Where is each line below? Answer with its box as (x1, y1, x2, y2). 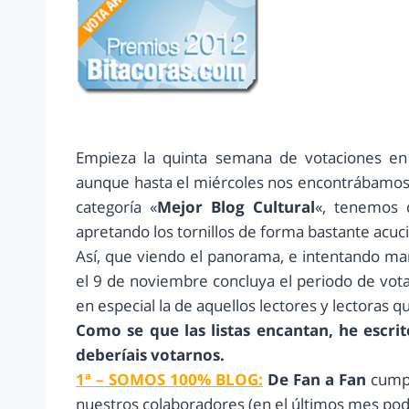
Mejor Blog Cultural (156, 196, 315, 218)
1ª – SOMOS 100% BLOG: (76, 369, 264, 391)
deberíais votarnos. (76, 344, 225, 366)
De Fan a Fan (267, 369, 367, 391)
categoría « (76, 196, 157, 218)
